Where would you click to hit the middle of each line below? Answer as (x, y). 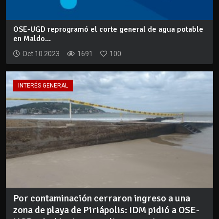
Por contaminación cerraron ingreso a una (102, 198)
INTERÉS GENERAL (43, 85)
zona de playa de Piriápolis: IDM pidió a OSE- (106, 210)
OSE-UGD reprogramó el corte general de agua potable (108, 29)
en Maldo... (32, 38)
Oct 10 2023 (41, 54)
